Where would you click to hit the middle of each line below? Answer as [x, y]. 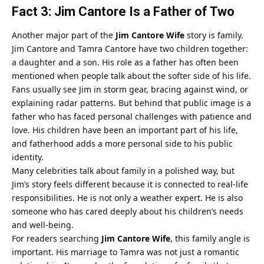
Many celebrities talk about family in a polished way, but [123, 170]
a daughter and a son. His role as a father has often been [125, 62]
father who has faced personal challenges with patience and [132, 116]
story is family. [214, 35]
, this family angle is [210, 238]
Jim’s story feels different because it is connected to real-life [130, 184]
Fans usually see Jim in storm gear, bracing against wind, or [130, 89]
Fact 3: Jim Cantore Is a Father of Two [123, 11]
